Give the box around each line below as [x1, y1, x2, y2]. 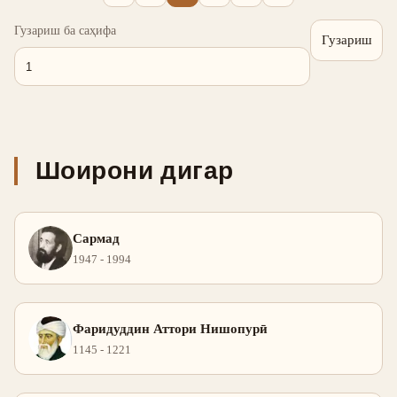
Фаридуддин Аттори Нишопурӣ [73, 322, 268, 336]
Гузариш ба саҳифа [14, 23, 116, 37]
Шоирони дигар [35, 157, 234, 184]
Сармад [73, 231, 120, 245]
